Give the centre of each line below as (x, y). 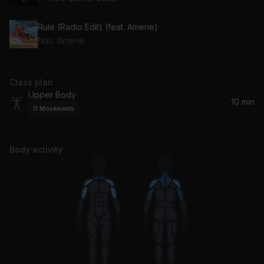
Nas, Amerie (61, 41)
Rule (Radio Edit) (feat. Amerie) (98, 27)
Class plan (31, 82)
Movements (57, 108)
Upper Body (52, 94)
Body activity (36, 149)
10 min (243, 101)
